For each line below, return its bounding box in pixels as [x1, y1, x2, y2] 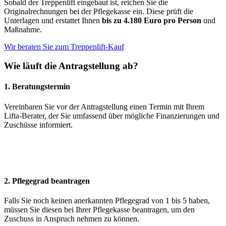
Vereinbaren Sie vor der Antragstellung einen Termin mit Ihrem [4, 102, 204, 111]
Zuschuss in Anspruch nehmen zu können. [4, 214, 139, 223]
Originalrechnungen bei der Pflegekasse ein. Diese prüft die [4, 7, 193, 16]
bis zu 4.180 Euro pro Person [102, 16, 201, 25]
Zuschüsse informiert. [4, 120, 73, 129]
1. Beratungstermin [4, 82, 70, 91]
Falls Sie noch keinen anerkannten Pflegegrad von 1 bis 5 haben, [4, 196, 210, 205]
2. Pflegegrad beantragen [4, 177, 90, 186]
